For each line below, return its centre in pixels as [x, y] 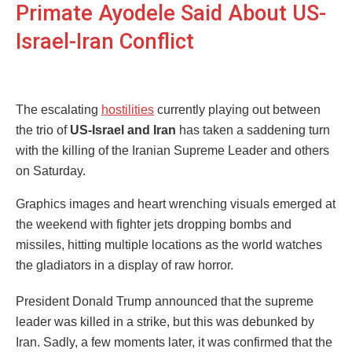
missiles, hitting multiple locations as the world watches [169, 244]
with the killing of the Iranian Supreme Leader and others [172, 150]
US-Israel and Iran [123, 130]
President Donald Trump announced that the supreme [165, 301]
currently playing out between [237, 109]
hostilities [128, 109]
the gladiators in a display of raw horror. [125, 265]
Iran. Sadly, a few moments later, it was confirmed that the [174, 342]
